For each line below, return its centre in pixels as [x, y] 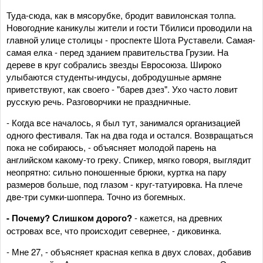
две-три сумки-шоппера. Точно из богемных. [96, 196]
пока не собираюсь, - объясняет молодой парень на [111, 147]
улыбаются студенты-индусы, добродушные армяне [114, 76]
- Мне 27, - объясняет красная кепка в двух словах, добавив [129, 251]
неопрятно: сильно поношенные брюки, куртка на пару [117, 171]
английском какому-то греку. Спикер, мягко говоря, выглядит [129, 159]
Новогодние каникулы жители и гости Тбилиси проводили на [129, 27]
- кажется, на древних [177, 217]
